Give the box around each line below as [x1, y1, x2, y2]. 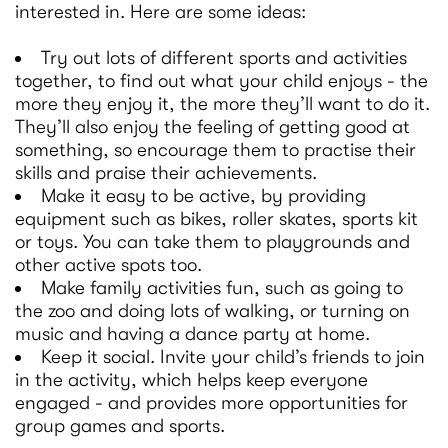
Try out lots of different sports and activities [41, 47, 407, 70]
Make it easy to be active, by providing [41, 185, 366, 208]
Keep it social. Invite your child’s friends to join [41, 346, 425, 369]
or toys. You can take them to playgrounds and [15, 231, 410, 254]
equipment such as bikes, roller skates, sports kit [15, 208, 418, 231]
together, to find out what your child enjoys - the [15, 70, 428, 93]
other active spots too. [15, 254, 202, 277]
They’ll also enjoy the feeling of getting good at [15, 116, 410, 139]
